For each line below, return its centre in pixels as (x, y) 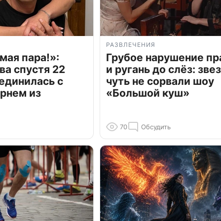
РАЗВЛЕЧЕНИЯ (131, 45)
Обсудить (156, 127)
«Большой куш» (148, 93)
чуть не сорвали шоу (160, 81)
